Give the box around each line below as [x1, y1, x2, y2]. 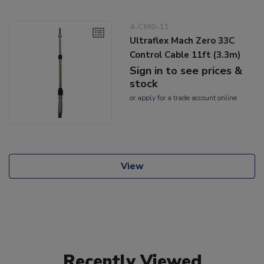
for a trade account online [156, 93, 237, 103]
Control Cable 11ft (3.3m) [130, 49, 241, 61]
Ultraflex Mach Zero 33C [130, 35, 235, 47]
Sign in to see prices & [130, 64, 243, 78]
